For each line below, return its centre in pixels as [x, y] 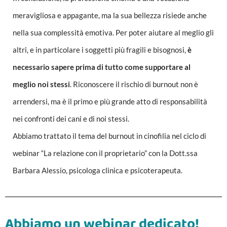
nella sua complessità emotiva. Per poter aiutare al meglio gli [113, 33]
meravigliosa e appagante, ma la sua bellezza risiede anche [110, 15]
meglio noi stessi [41, 84]
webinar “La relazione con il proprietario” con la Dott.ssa [105, 153]
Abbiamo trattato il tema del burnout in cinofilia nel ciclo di [109, 136]
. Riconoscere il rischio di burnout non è [134, 84]
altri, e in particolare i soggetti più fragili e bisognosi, [100, 50]
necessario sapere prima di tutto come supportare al [102, 67]
